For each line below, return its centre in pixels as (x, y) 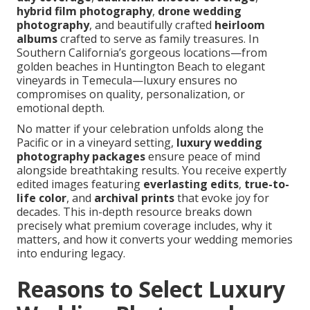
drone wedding (200, 11)
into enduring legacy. (71, 254)
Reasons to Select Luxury (151, 289)
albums (37, 39)
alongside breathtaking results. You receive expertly (152, 171)
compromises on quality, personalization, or (131, 94)
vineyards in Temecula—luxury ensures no (127, 81)
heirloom (240, 25)
